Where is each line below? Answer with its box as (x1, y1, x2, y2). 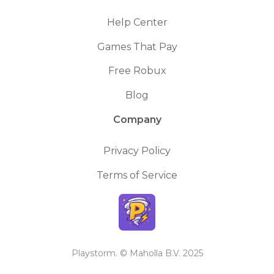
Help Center (106, 16, 168, 28)
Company (113, 114, 161, 126)
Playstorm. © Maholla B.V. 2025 (71, 247, 203, 259)
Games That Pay (97, 40, 177, 53)
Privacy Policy (103, 145, 171, 157)
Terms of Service (97, 169, 177, 181)
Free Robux (108, 65, 166, 77)
